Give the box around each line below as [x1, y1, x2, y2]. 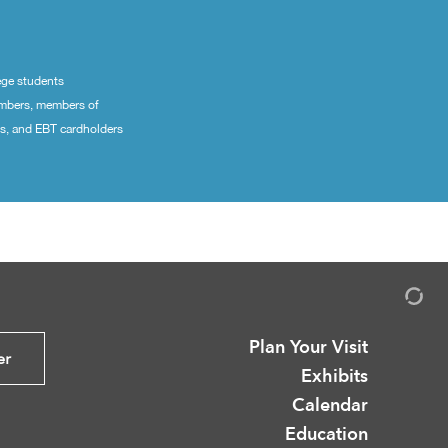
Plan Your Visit [249, 336, 368, 358]
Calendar [292, 394, 368, 416]
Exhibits [301, 365, 368, 387]
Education [285, 423, 368, 445]
